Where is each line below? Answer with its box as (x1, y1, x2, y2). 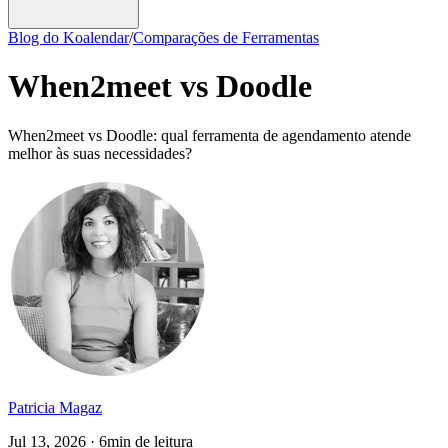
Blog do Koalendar (8, 28, 129, 46)
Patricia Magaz (8, 398, 102, 416)
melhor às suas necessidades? (8, 144, 192, 162)
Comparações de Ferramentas (133, 28, 319, 46)
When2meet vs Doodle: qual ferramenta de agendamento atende (8, 126, 411, 144)
